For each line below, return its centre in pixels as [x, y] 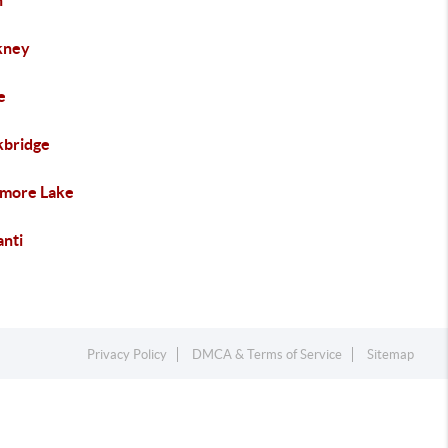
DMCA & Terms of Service [267, 354]
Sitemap [391, 354]
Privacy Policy [127, 354]
